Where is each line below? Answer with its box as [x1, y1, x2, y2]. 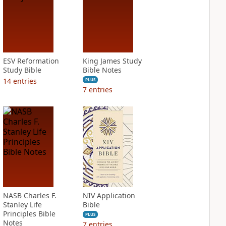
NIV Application [82, 191, 135, 200]
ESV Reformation [3, 56, 59, 66]
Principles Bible [3, 209, 55, 218]
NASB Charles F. [3, 191, 56, 200]
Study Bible [3, 65, 41, 75]
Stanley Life [3, 200, 42, 209]
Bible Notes [82, 65, 122, 75]
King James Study [82, 56, 142, 66]
